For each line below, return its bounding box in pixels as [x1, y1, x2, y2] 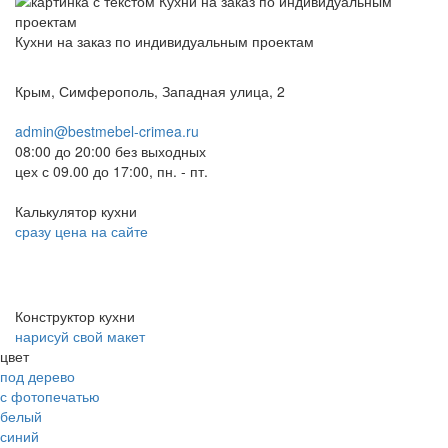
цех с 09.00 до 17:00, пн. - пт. [15, 160, 208, 181]
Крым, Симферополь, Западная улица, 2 [15, 80, 285, 101]
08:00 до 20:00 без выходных [15, 140, 206, 161]
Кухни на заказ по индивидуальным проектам [15, 30, 314, 51]
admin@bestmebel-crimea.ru [15, 120, 199, 141]
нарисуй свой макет [15, 325, 145, 346]
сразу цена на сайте [15, 220, 148, 241]
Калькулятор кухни [15, 200, 141, 221]
